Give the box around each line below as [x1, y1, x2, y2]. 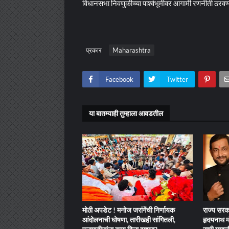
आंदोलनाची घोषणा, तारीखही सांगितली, [82, 215, 175, 224]
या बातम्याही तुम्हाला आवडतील [89, 109, 163, 118]
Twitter [167, 75, 188, 83]
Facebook [105, 75, 133, 83]
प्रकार [86, 46, 102, 54]
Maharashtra [112, 46, 151, 54]
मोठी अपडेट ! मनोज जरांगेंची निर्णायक [82, 205, 175, 214]
